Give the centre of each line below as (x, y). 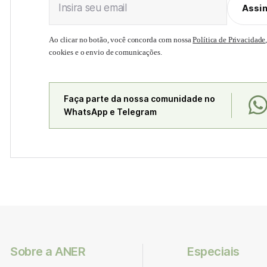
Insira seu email (93, 8)
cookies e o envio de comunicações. (105, 52)
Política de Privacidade (229, 40)
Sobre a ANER (48, 252)
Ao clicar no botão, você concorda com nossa (121, 40)
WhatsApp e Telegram (110, 112)
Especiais (213, 252)
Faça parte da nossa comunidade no (139, 99)
